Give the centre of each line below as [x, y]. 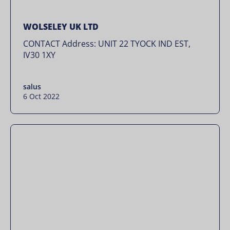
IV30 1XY [39, 55]
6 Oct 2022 [41, 96]
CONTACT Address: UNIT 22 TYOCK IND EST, [107, 44]
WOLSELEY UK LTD [61, 27]
